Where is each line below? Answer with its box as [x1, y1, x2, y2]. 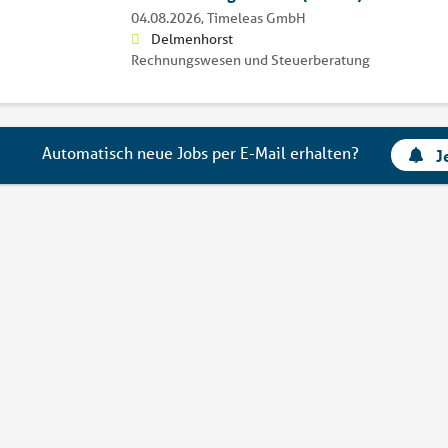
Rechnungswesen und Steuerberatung [130, 50, 370, 69]
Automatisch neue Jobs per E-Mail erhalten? [42, 142, 360, 164]
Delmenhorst [150, 29, 233, 48]
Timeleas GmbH [206, 8, 306, 27]
